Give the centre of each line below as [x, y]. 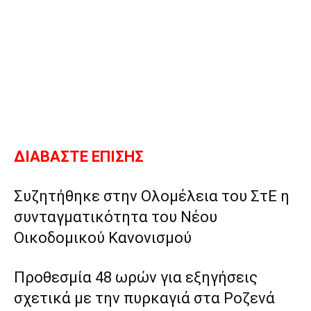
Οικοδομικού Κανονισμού [103, 238]
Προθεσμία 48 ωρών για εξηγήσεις [136, 278]
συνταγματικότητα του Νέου [116, 217]
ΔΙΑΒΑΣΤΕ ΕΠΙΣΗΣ [79, 157]
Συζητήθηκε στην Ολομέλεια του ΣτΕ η [152, 196]
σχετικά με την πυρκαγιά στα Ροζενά [144, 299]
